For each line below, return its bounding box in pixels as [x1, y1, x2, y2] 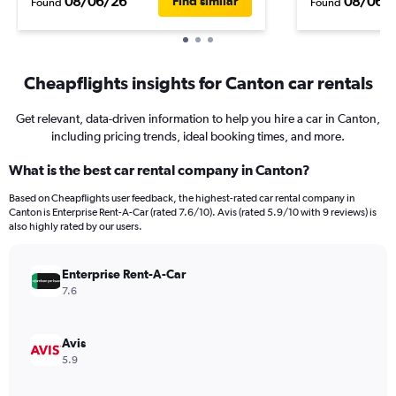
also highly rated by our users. [9, 220, 142, 232]
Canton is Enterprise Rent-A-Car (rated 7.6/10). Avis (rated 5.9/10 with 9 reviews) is [9, 206, 377, 218]
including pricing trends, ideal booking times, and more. [51, 129, 345, 143]
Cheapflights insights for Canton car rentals [23, 72, 373, 93]
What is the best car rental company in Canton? [9, 162, 310, 178]
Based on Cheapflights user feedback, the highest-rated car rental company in [9, 192, 354, 204]
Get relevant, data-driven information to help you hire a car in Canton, [16, 111, 380, 126]
